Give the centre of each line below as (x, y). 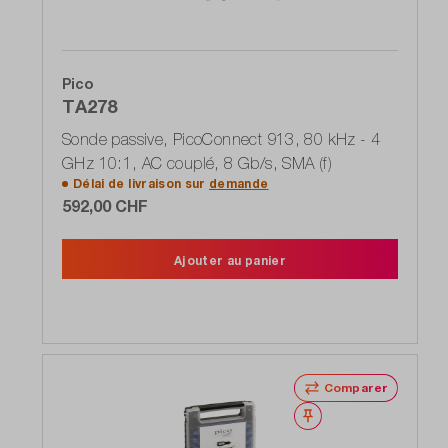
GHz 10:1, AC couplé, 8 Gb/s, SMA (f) (197, 162)
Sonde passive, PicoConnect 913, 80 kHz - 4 (221, 138)
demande (239, 183)
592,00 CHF (105, 205)
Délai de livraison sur (141, 183)
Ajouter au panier (230, 260)
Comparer (355, 387)
